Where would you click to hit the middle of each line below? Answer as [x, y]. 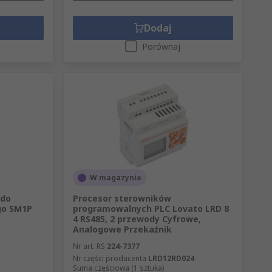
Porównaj [161, 47]
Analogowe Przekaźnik [122, 229]
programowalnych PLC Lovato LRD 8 [151, 209]
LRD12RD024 [171, 259]
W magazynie [115, 178]
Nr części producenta [109, 259]
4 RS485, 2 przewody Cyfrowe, [137, 219]
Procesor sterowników [122, 199]
